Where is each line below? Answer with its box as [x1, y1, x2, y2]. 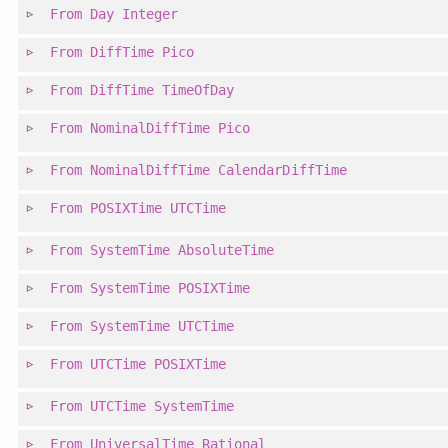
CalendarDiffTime [218, 162, 347, 179]
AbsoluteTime [178, 242, 275, 259]
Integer [122, 6, 179, 23]
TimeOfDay [162, 82, 235, 99]
